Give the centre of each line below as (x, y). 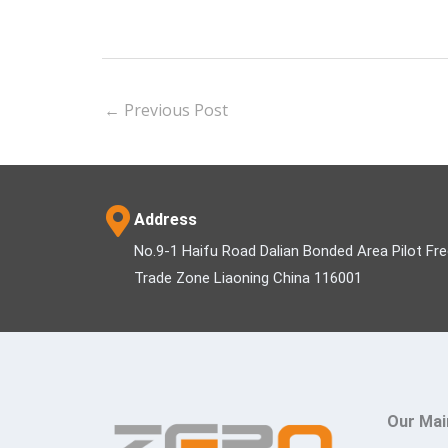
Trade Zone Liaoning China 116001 (248, 277)
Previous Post (174, 110)
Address (165, 219)
